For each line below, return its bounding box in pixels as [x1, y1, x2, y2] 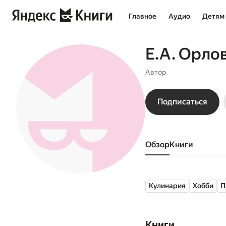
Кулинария [149, 182, 186, 190]
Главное [129, 12, 156, 20]
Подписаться [157, 97, 207, 106]
